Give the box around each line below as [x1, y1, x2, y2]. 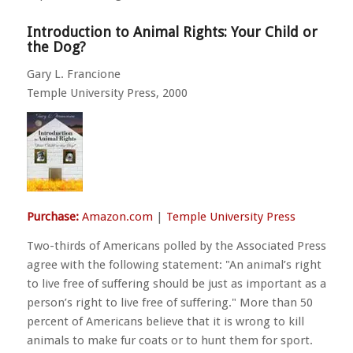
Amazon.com [81, 210, 153, 224]
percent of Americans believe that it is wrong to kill [26, 314, 304, 329]
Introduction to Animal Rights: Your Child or [26, 23, 318, 40]
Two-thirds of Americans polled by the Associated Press [26, 238, 326, 253]
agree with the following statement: [26, 257, 225, 272]
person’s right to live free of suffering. [26, 295, 232, 310]
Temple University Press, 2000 [26, 85, 188, 100]
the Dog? [26, 38, 86, 55]
